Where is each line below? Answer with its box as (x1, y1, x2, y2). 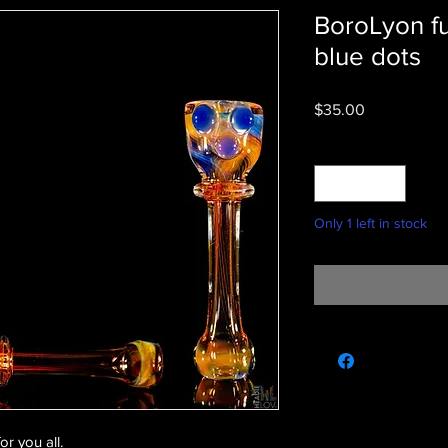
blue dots (314, 42, 421, 71)
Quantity (314, 139, 366, 156)
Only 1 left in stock (314, 215, 427, 232)
